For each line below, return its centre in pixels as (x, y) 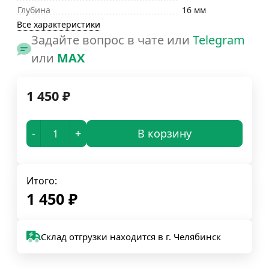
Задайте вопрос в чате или (112, 40)
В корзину (165, 133)
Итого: (42, 181)
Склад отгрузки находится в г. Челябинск (131, 237)
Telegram (219, 40)
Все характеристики (59, 24)
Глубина (34, 10)
